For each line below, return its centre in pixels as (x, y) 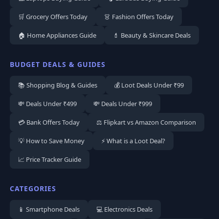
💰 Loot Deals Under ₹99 (149, 85)
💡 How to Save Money (51, 141)
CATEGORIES (33, 189)
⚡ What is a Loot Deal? (133, 141)
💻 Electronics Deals (124, 209)
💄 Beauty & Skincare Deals (152, 35)
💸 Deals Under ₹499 (47, 104)
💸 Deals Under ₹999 (123, 104)
